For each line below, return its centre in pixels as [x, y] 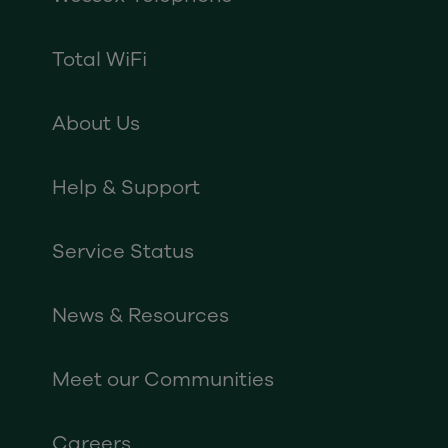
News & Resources [140, 315]
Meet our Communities [163, 379]
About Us [96, 123]
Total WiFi [99, 59]
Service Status [123, 251]
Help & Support [126, 187]
